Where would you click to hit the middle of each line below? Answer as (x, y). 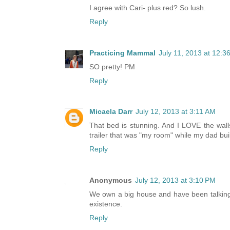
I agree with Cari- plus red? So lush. (148, 8)
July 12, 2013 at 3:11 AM (176, 112)
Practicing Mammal (122, 53)
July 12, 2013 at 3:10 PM (175, 180)
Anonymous (111, 180)
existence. (106, 204)
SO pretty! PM (112, 66)
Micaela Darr (111, 112)
